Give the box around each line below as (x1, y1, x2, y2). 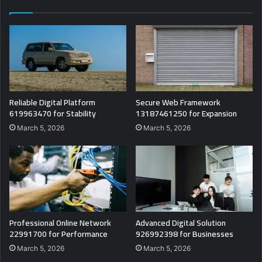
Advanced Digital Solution (136, 215, 226, 230)
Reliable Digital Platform (9, 94, 95, 110)
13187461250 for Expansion (136, 105, 237, 121)
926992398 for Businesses (136, 226, 233, 242)
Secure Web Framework (136, 94, 220, 110)
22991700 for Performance (9, 226, 108, 242)
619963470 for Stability (9, 105, 96, 121)
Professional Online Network (9, 215, 111, 230)
